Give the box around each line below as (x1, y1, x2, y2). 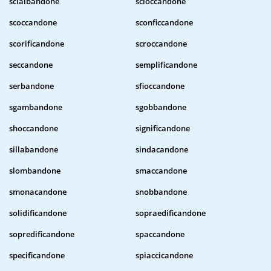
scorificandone (9, 38, 64, 50)
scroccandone (135, 38, 187, 50)
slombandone (9, 165, 60, 177)
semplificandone (135, 59, 197, 71)
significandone (135, 123, 190, 134)
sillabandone (9, 144, 58, 155)
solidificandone (9, 207, 67, 219)
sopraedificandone (135, 207, 206, 219)
